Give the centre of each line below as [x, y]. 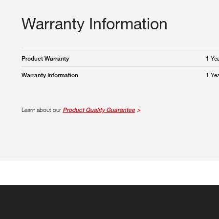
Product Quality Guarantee [99, 109]
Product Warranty [45, 58]
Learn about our [42, 109]
